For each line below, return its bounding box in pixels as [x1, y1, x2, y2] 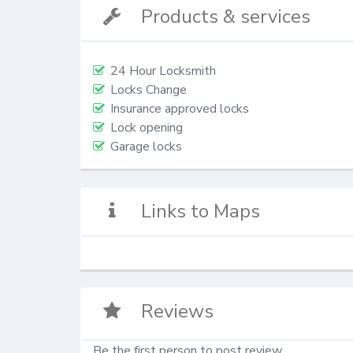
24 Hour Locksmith [110, 62, 216, 80]
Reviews [141, 299, 214, 325]
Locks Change [110, 81, 187, 99]
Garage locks [110, 138, 182, 156]
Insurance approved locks [110, 100, 249, 118]
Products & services [141, 4, 311, 30]
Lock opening [110, 119, 183, 137]
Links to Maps [141, 198, 261, 224]
